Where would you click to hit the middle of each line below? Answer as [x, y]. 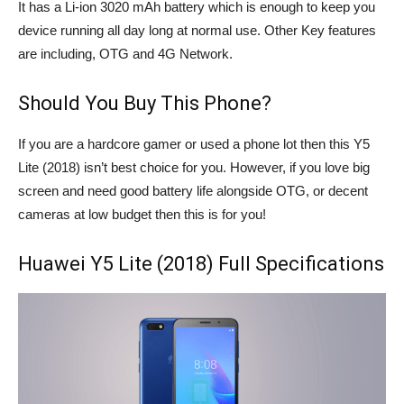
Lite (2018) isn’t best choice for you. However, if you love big [194, 167]
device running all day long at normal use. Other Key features [197, 30]
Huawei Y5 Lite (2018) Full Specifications [201, 264]
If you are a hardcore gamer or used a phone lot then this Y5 [194, 144]
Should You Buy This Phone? [145, 103]
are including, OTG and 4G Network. [125, 54]
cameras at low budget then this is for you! [142, 214]
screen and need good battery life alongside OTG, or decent [193, 191]
